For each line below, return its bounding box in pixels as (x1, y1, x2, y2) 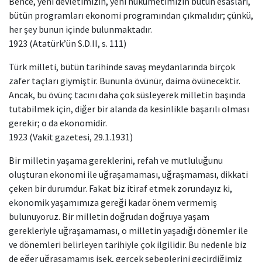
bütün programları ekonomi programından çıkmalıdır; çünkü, (9, 9, 253, 21)
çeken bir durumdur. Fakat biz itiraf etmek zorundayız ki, (9, 182, 232, 194)
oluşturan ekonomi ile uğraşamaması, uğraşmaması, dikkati (9, 168, 248, 180)
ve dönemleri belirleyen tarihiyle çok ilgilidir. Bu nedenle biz (9, 239, 247, 250)
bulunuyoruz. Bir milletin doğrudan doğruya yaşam (9, 211, 209, 222)
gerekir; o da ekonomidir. (9, 117, 107, 129)
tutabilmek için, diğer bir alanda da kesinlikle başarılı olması (9, 103, 249, 115)
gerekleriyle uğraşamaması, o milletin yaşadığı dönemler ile (9, 225, 248, 236)
